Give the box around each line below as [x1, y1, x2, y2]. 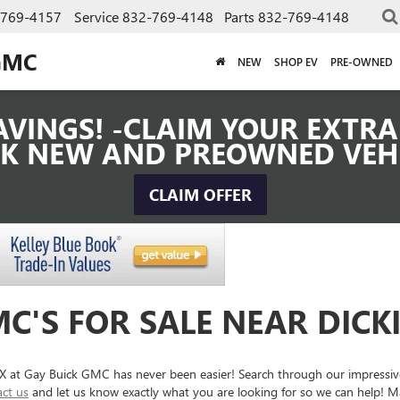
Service [74, 6, 119, 26]
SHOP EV [274, 54, 318, 69]
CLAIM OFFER [148, 184, 252, 205]
